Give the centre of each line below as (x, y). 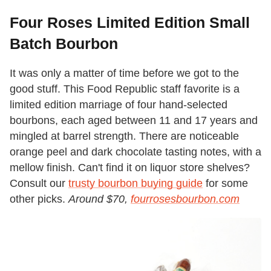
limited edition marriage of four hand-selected (119, 105)
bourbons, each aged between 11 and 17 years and (134, 121)
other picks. (39, 199)
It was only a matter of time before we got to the (124, 73)
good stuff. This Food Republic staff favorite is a (125, 89)
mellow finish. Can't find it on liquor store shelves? (130, 168)
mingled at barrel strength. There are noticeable (124, 136)
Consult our (39, 184)
